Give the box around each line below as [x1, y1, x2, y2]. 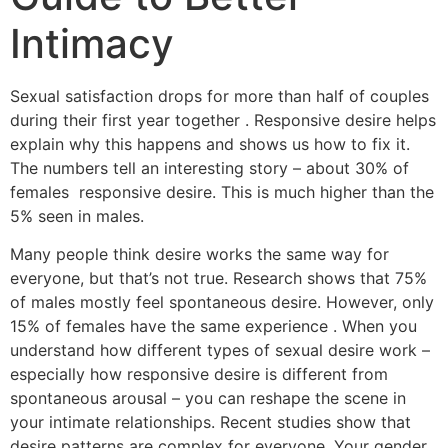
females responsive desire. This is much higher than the [10, 182, 434, 203]
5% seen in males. [10, 206, 144, 227]
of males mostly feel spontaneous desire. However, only [10, 292, 434, 313]
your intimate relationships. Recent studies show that [10, 412, 411, 433]
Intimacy [10, 19, 174, 69]
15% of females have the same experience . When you [10, 316, 417, 337]
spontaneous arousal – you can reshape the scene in [10, 388, 406, 409]
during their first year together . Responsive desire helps [10, 110, 436, 131]
